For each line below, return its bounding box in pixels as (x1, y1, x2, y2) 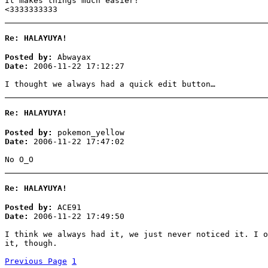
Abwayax (53, 53, 91, 62)
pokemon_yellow (53, 127, 124, 137)
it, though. (5, 239, 57, 248)
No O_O (5, 154, 33, 164)
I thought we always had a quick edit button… (5, 80, 215, 89)
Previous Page (5, 257, 67, 266)
